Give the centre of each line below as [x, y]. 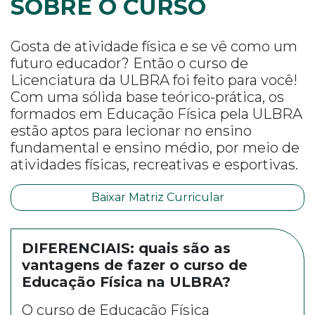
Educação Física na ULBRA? [126, 282]
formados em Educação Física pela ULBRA [156, 114]
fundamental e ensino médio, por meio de [155, 148]
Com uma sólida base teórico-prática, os [147, 97]
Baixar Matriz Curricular [157, 197]
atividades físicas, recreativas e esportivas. [154, 165]
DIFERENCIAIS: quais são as [126, 248]
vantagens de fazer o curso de [135, 265]
